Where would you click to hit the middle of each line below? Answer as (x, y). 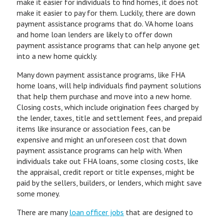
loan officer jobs (97, 212)
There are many (43, 212)
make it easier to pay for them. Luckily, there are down (106, 13)
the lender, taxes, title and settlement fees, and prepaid (110, 118)
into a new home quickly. (57, 56)
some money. (39, 193)
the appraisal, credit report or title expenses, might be (106, 172)
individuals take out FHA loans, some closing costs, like (108, 161)
